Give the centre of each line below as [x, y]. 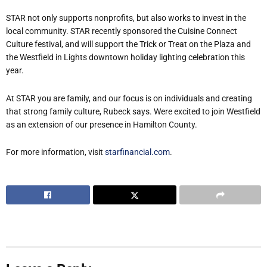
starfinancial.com [137, 152]
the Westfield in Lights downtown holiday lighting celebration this [125, 58]
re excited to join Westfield [213, 111]
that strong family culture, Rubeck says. [80, 111]
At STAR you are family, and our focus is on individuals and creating [129, 98]
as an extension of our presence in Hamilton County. [102, 124]
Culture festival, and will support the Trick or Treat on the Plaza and [128, 44]
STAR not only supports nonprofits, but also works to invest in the [126, 18]
